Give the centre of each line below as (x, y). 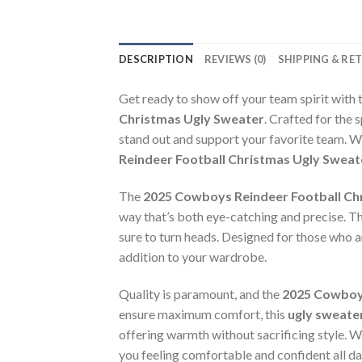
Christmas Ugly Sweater (192, 119)
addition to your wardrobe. (193, 257)
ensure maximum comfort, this (203, 314)
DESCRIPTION (156, 59)
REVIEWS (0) (235, 59)
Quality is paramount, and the (200, 293)
